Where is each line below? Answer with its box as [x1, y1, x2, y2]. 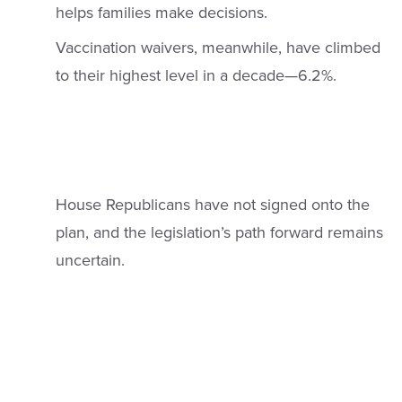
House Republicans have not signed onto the [55, 195, 370, 215]
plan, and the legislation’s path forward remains [55, 223, 383, 243]
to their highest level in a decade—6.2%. [55, 66, 336, 86]
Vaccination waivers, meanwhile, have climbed [55, 38, 380, 58]
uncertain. [55, 250, 125, 271]
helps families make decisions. [55, 3, 267, 23]
